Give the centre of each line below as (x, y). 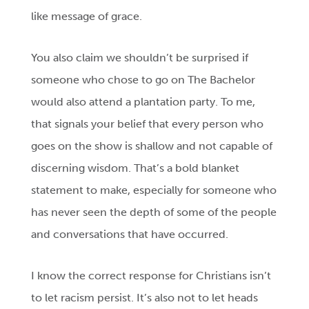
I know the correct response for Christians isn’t (151, 276)
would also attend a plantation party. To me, (143, 102)
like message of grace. (87, 17)
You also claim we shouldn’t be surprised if (140, 58)
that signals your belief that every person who (148, 124)
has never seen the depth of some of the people (154, 212)
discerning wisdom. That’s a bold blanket (136, 168)
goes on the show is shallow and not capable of (152, 146)
